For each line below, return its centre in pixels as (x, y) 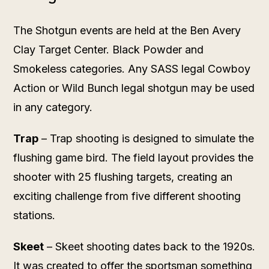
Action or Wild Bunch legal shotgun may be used (134, 88)
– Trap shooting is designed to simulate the (147, 138)
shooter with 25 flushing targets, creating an (123, 177)
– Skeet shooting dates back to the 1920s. (150, 246)
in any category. (53, 107)
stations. (35, 215)
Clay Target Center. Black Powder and (109, 49)
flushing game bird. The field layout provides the (134, 157)
